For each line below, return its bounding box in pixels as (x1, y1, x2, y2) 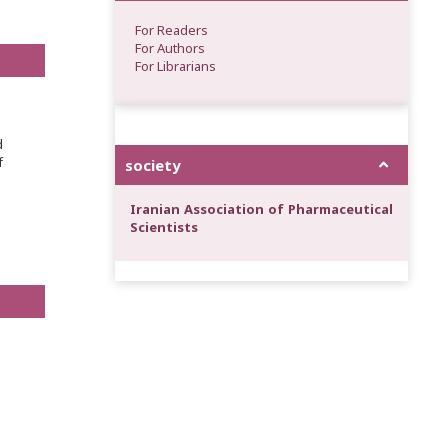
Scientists (129, 218, 198, 236)
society (124, 155, 180, 175)
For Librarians (134, 57, 216, 75)
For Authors (134, 39, 205, 57)
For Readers (134, 21, 208, 39)
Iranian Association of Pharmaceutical (129, 200, 393, 218)
